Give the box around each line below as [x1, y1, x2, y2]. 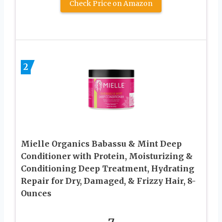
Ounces [21, 188, 52, 198]
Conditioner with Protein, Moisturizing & [21, 151, 193, 161]
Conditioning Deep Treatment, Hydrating [21, 163, 194, 173]
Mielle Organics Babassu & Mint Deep [21, 138, 182, 149]
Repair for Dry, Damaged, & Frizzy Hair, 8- [21, 175, 196, 186]
